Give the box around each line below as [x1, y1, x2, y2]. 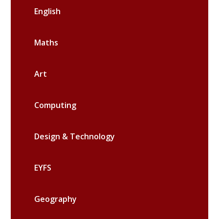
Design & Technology [34, 131, 115, 142]
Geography [34, 193, 77, 204]
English [34, 5, 61, 17]
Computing [34, 99, 77, 110]
